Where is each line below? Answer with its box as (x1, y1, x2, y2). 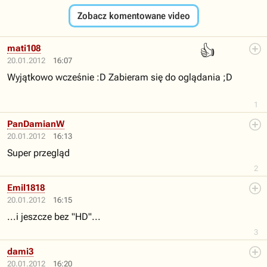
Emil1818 (7, 182, 45, 193)
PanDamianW (7, 119, 64, 129)
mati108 (7, 43, 41, 54)
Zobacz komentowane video (77, 10, 190, 21)
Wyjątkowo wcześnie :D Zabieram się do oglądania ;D (7, 72, 232, 83)
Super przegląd (7, 147, 70, 159)
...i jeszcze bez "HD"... (7, 211, 101, 222)
